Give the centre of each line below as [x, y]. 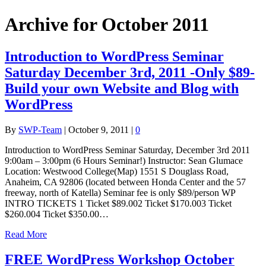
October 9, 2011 [99, 129]
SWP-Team [40, 129]
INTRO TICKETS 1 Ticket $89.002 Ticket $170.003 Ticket [118, 203]
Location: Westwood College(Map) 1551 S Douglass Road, [117, 171]
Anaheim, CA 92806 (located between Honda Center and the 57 [125, 182]
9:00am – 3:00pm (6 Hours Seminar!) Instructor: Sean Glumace [124, 160]
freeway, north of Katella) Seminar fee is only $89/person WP [120, 192]
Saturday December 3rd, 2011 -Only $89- [130, 72]
